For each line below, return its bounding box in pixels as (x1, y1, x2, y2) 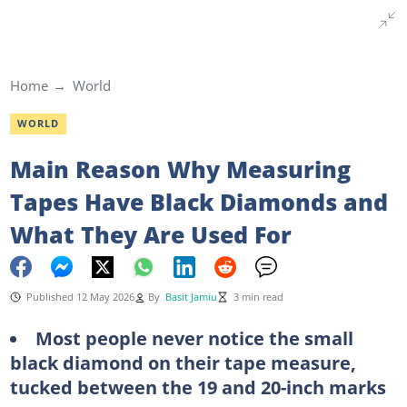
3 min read (233, 290, 283, 303)
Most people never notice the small (35, 324, 353, 351)
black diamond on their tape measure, (9, 349, 356, 375)
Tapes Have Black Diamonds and (9, 185, 388, 217)
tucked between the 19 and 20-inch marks (9, 373, 386, 400)
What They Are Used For (9, 218, 292, 250)
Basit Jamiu (164, 290, 217, 303)
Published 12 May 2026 (25, 290, 134, 303)
